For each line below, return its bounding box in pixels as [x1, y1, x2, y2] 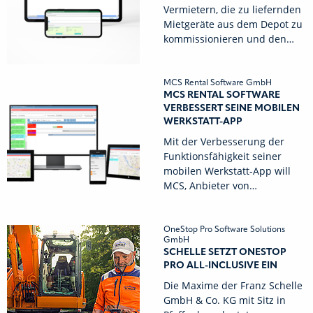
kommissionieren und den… [163, 32, 294, 45]
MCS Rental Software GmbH [163, 79, 272, 87]
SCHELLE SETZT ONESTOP [163, 247, 286, 257]
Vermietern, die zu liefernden [163, 3, 301, 16]
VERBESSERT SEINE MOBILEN [163, 103, 300, 113]
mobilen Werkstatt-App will [163, 164, 291, 177]
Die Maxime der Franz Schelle [163, 279, 303, 292]
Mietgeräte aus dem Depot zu [163, 17, 303, 31]
